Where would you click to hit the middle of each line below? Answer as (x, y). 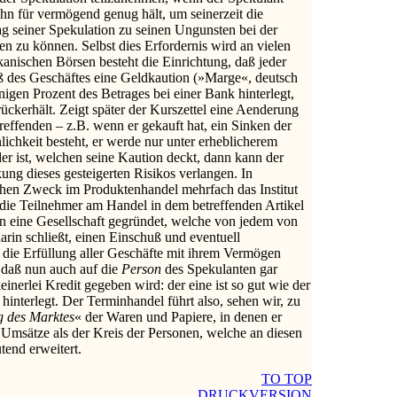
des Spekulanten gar (221, 269)
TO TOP (287, 378)
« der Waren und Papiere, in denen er (178, 316)
